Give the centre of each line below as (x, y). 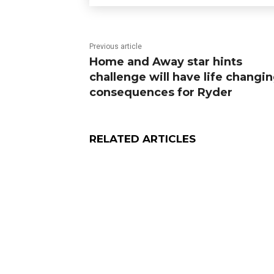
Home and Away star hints (166, 62)
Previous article (116, 47)
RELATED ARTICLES (143, 139)
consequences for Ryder (161, 93)
